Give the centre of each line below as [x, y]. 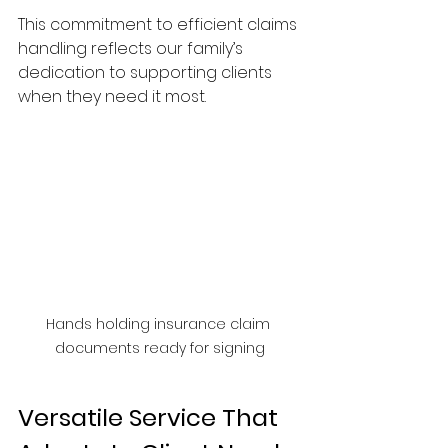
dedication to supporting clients [147, 73]
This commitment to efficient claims [159, 25]
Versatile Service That [151, 417]
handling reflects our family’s [132, 49]
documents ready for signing [160, 347]
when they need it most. [112, 97]
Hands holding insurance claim [160, 323]
